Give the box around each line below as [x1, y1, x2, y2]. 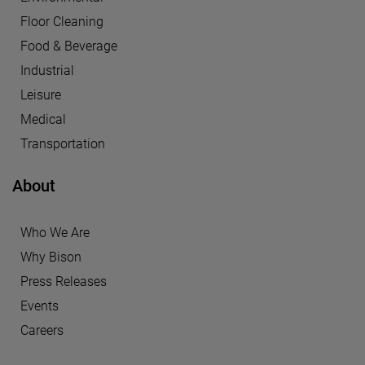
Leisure [20, 87, 61, 103]
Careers [20, 323, 64, 339]
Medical [20, 112, 66, 128]
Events [20, 298, 59, 314]
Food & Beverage [20, 38, 117, 55]
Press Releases [20, 274, 107, 290]
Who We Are [20, 225, 90, 241]
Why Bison [20, 249, 81, 266]
